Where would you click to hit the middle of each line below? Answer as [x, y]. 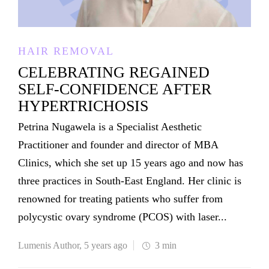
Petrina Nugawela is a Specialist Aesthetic [110, 126]
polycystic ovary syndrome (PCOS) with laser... [122, 216]
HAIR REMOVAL [66, 51]
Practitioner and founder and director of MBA [118, 144]
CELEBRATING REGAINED [114, 72]
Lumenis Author [49, 245]
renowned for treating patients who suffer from [120, 198]
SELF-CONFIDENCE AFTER [115, 89]
